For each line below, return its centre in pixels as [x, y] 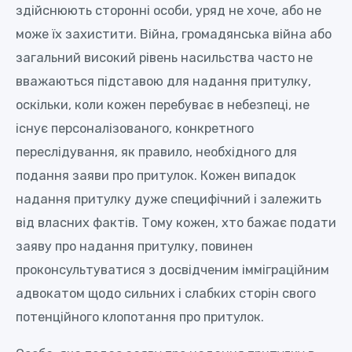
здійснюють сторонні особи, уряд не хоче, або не [169, 11]
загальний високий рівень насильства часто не [164, 58]
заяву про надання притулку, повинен [134, 247]
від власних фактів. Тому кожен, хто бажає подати [176, 223]
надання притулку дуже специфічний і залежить [169, 200]
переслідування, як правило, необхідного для [156, 152]
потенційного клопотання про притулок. [140, 317]
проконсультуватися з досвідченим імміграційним [172, 270]
